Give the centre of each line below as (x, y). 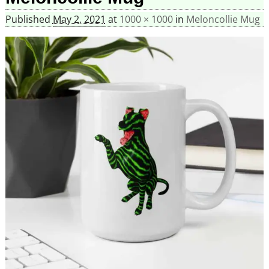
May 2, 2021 (79, 20)
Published (29, 20)
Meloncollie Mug (223, 20)
